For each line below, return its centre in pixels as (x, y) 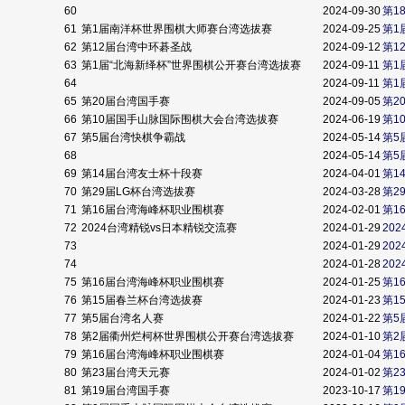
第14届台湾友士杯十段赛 (143, 174)
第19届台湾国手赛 (127, 391)
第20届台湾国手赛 (127, 101)
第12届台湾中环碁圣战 (138, 47)
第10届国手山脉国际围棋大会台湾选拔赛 (181, 119)
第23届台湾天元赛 (127, 372)
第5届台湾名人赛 (124, 318)
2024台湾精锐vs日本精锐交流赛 (160, 228)
